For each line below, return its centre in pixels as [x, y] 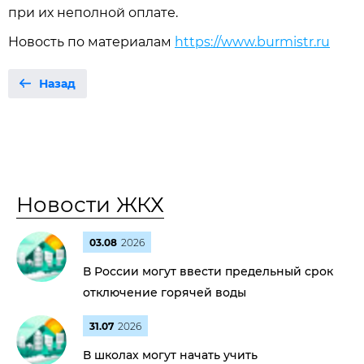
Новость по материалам [91, 42]
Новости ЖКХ [90, 205]
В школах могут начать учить [170, 355]
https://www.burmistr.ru [252, 42]
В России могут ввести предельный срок [208, 271]
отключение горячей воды [165, 292]
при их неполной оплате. [93, 13]
